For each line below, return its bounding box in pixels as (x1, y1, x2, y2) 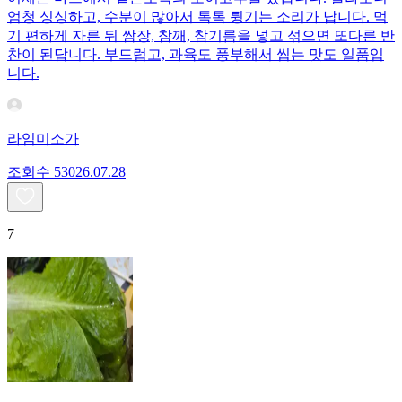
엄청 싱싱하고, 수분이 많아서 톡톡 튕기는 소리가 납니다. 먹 (7, 9, 388, 25)
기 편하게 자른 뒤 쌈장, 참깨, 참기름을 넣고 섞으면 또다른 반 (7, 28, 395, 44)
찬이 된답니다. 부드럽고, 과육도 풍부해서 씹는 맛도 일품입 (7, 47, 384, 63)
